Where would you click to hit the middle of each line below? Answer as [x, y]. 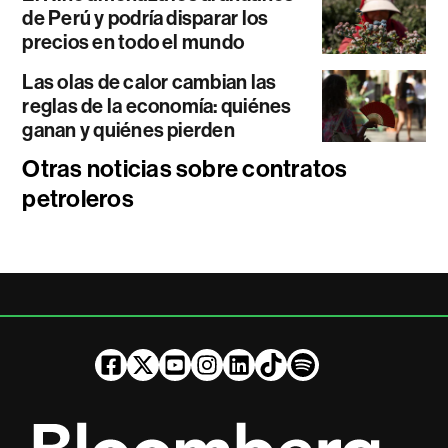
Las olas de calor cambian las [149, 81]
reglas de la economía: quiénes [157, 105]
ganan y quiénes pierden [128, 129]
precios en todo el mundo [133, 41]
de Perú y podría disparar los [145, 17]
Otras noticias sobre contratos [185, 168]
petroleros [78, 198]
